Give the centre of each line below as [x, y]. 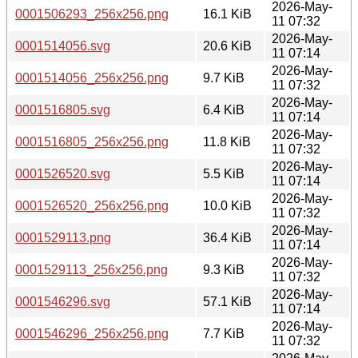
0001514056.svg [63, 46]
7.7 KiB [224, 333]
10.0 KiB [227, 205]
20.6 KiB [227, 46]
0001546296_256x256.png [92, 333]
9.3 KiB [224, 269]
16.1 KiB [227, 14]
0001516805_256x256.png [92, 141]
